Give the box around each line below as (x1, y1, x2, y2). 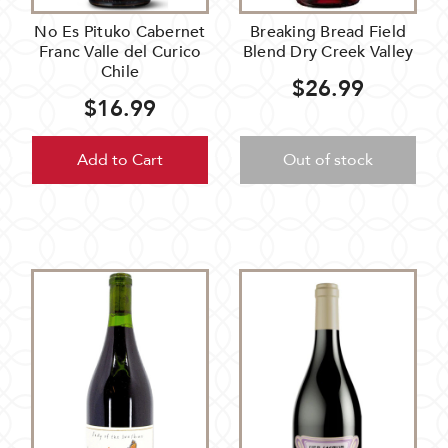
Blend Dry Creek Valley (242, 41, 414, 64)
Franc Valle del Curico (38, 41, 202, 64)
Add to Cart (77, 149, 163, 172)
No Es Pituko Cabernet (34, 21, 206, 44)
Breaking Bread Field (250, 21, 406, 44)
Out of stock (283, 149, 373, 172)
